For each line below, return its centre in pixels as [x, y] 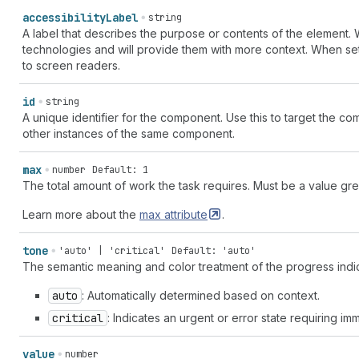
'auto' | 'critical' [112, 251]
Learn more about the [81, 214]
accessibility [64, 18]
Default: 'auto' [214, 251]
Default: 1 [120, 170]
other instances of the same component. [129, 133]
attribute [186, 214]
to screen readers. [71, 65]
